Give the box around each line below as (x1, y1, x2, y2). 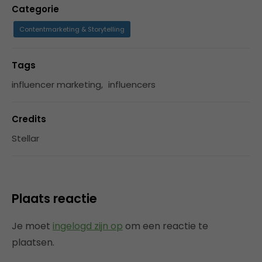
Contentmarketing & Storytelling (19, 25, 125, 34)
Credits (12, 113, 46, 125)
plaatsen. (12, 236, 54, 249)
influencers (108, 78, 156, 91)
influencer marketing (12, 78, 101, 91)
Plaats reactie (12, 190, 97, 207)
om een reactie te (123, 219, 208, 233)
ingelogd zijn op (53, 219, 123, 233)
